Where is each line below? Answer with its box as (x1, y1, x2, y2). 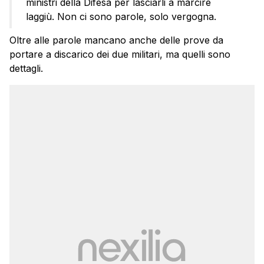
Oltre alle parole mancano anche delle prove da (9, 34, 223, 47)
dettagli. (9, 62, 43, 75)
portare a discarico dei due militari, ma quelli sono (9, 48, 230, 61)
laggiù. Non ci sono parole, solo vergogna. (26, 11, 216, 23)
